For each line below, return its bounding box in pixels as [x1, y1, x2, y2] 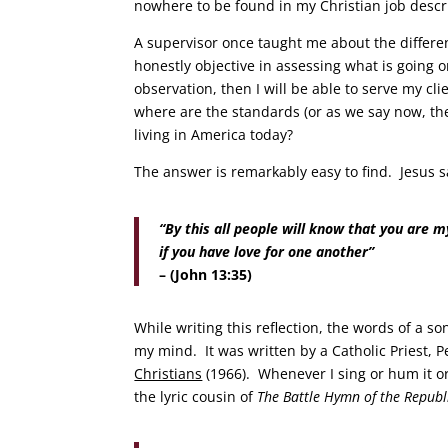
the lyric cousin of [134, 387, 258, 407]
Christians [134, 364, 203, 384]
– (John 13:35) [159, 265, 253, 285]
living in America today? [134, 125, 294, 145]
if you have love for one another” [159, 242, 375, 262]
